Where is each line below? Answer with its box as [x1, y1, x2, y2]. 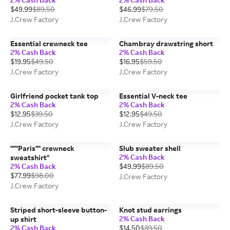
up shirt [10, 215, 36, 223]
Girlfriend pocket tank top [10, 91, 99, 100]
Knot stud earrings [119, 205, 182, 214]
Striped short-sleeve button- [10, 205, 107, 214]
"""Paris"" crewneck [10, 144, 74, 152]
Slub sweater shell [119, 144, 181, 152]
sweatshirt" [10, 153, 49, 162]
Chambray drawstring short [119, 39, 213, 48]
